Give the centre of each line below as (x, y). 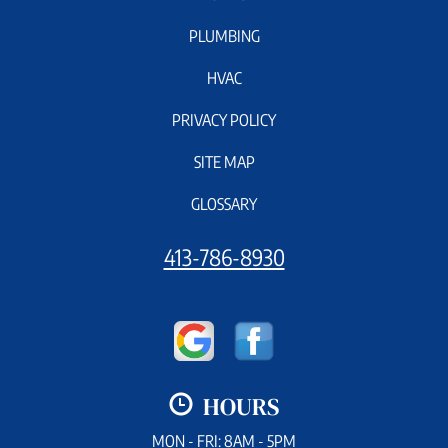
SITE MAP (224, 162)
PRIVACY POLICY (224, 120)
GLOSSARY (224, 204)
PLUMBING (224, 36)
